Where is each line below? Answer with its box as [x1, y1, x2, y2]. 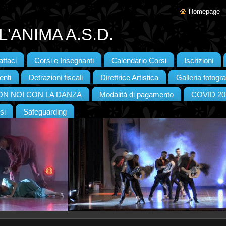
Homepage [189, 8, 220, 15]
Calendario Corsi [111, 56, 166, 65]
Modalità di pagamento [99, 91, 174, 99]
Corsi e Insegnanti [34, 56, 94, 65]
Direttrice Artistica [100, 74, 158, 82]
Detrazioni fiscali [29, 74, 83, 82]
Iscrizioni [184, 56, 213, 65]
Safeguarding [23, 108, 67, 116]
